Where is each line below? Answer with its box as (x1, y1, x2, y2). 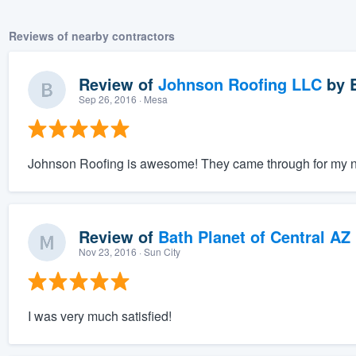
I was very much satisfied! (27, 307, 172, 326)
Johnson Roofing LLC (157, 72, 322, 96)
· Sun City (136, 245, 180, 259)
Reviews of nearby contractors (8, 28, 175, 44)
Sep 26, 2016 (78, 92, 137, 106)
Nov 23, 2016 (78, 245, 137, 259)
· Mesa (136, 92, 168, 106)
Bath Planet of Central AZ (157, 225, 350, 249)
